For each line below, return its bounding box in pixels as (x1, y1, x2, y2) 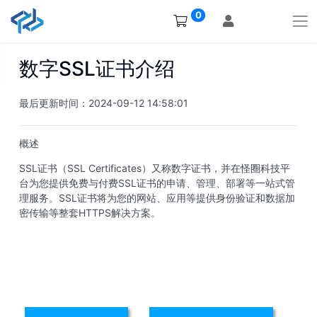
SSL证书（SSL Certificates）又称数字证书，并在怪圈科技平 (19, 162, 290, 174)
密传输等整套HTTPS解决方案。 (19, 207, 161, 219)
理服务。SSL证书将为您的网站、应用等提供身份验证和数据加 (19, 192, 295, 204)
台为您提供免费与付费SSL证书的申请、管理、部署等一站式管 (19, 177, 295, 189)
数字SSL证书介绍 (19, 57, 175, 81)
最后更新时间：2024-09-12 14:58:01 (19, 97, 188, 109)
